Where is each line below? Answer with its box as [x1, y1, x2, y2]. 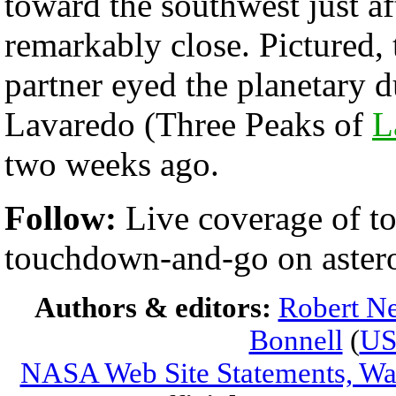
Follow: [4, 199, 126, 237]
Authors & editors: [34, 292, 278, 324]
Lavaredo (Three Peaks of [4, 105, 372, 143]
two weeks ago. [4, 145, 219, 183]
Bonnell [248, 324, 343, 356]
